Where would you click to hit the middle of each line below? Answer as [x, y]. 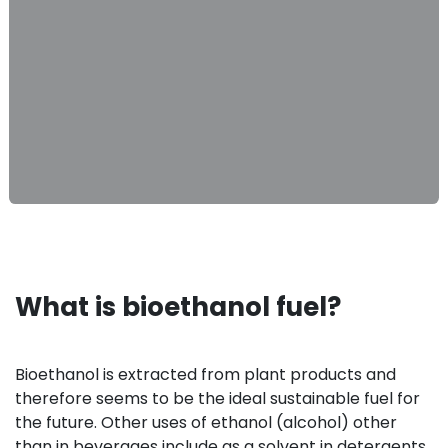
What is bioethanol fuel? [178, 307]
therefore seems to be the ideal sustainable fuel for [217, 399]
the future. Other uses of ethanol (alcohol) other [206, 423]
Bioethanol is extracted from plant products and [205, 375]
